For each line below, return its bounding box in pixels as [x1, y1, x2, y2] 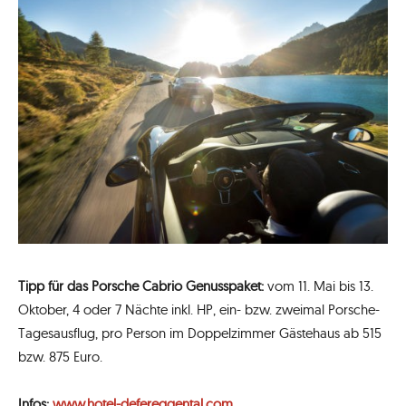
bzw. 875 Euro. [18, 348, 102, 366]
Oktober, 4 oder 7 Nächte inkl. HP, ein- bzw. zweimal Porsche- [18, 301, 380, 319]
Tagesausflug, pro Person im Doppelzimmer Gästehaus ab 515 [18, 324, 382, 343]
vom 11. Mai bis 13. [264, 277, 373, 295]
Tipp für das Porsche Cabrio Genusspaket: [18, 277, 264, 295]
